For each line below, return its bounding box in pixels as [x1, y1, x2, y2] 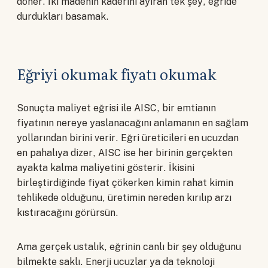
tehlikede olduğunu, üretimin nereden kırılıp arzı [17, 192, 232, 204]
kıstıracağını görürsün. [17, 207, 118, 219]
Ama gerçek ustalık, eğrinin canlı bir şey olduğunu [17, 241, 241, 253]
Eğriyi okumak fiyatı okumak [17, 63, 217, 85]
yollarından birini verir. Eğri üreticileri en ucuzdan [17, 132, 239, 144]
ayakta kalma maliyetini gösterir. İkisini [17, 162, 194, 174]
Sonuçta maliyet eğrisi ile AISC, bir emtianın [17, 102, 216, 114]
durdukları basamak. [17, 11, 109, 23]
